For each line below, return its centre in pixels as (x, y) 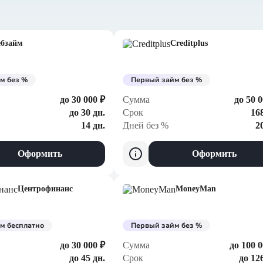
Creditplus (189, 43)
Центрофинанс (45, 189)
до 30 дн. (87, 112)
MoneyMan (196, 189)
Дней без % (146, 125)
